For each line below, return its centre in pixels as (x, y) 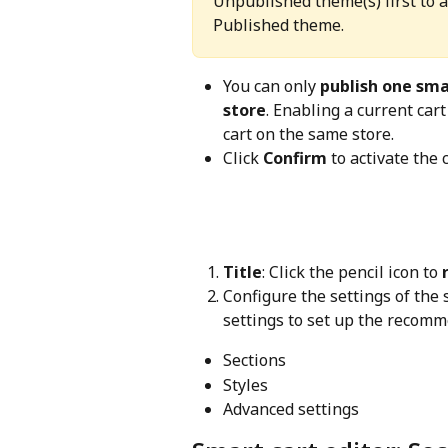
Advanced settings (291, 409)
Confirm (295, 158)
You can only (271, 86)
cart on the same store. (308, 134)
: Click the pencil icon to (352, 271)
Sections (254, 360)
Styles (245, 384)
